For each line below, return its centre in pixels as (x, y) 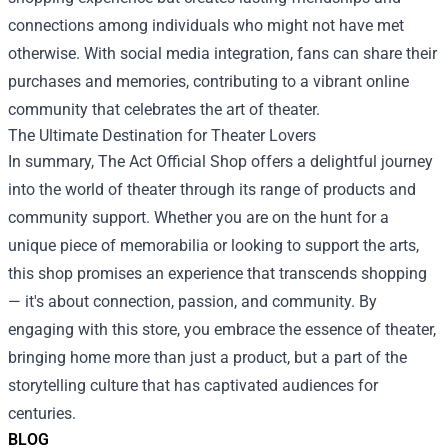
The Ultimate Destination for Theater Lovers (162, 135)
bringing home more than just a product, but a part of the (207, 357)
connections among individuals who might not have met (206, 25)
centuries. (42, 413)
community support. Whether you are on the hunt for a (198, 217)
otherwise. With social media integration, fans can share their (222, 53)
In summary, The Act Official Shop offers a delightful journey (220, 161)
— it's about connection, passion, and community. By (192, 301)
